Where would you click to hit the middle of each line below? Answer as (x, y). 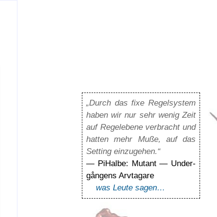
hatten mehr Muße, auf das (141, 139)
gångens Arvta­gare (120, 176)
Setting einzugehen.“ (124, 151)
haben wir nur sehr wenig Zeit (141, 115)
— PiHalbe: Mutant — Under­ (141, 163)
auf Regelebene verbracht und (141, 127)
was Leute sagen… (131, 188)
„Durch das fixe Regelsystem (141, 103)
